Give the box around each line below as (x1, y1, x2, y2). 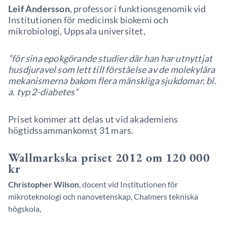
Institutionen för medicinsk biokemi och (8, 14, 168, 25)
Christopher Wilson (8, 179, 79, 189)
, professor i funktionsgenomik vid (69, 3, 206, 14)
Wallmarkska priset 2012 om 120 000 (8, 149, 210, 165)
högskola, (8, 204, 41, 213)
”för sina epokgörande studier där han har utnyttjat (8, 53, 213, 64)
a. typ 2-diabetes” (8, 86, 79, 97)
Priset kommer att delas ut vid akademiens (8, 113, 178, 125)
